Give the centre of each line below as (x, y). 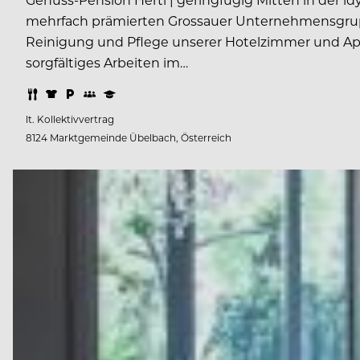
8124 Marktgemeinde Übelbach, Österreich (129, 138)
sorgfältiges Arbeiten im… (107, 62)
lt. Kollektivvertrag (70, 119)
